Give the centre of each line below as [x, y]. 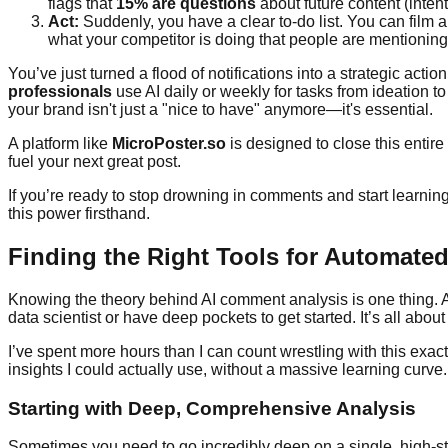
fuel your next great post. [94, 162]
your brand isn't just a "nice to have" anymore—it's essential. [220, 110]
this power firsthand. [79, 214]
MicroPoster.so [169, 144]
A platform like [60, 144]
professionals [60, 92]
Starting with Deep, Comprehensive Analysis [212, 408]
